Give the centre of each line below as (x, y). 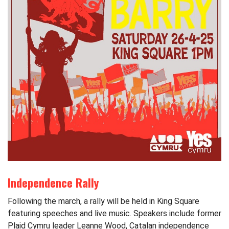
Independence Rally (53, 182)
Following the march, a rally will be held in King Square (104, 201)
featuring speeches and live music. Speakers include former (114, 214)
